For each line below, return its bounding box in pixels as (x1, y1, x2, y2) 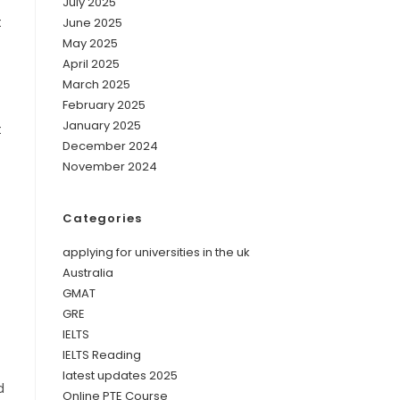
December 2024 (62, 137, 158, 154)
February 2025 (62, 96, 146, 113)
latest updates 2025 (62, 366, 178, 384)
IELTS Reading (62, 346, 141, 363)
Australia (62, 263, 113, 281)
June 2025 (62, 13, 122, 31)
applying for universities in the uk (62, 243, 250, 261)
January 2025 (62, 116, 141, 134)
